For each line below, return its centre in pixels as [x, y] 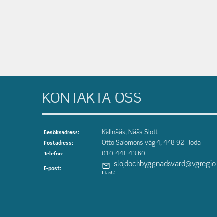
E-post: [52, 169]
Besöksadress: [62, 133]
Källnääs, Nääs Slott [130, 133]
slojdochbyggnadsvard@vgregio [165, 164]
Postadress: [59, 144]
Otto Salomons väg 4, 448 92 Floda [151, 143]
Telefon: [53, 155]
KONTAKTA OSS [92, 99]
